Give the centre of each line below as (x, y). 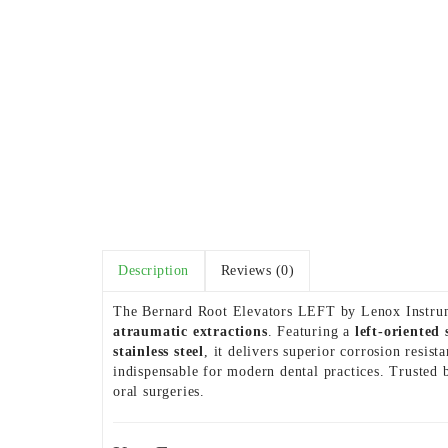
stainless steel (159, 351)
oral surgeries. (159, 391)
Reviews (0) (257, 270)
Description (153, 270)
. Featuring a (311, 331)
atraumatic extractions (190, 331)
